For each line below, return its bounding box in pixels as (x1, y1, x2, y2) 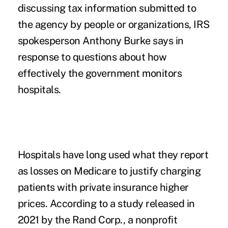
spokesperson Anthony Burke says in (17, 35, 184, 47)
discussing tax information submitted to (17, 2, 196, 15)
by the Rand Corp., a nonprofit (39, 214, 178, 226)
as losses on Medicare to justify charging (17, 165, 201, 178)
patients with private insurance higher (17, 181, 189, 194)
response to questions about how (17, 51, 167, 64)
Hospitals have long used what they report (17, 149, 209, 161)
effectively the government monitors (17, 67, 182, 80)
